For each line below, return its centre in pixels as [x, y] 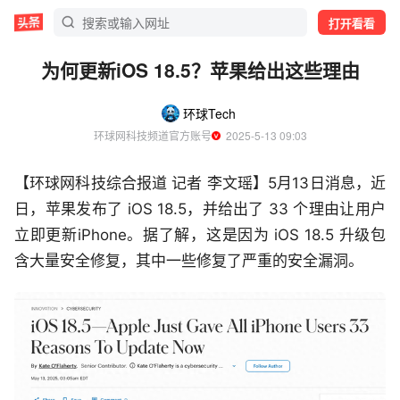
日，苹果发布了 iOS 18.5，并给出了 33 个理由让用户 [200, 209]
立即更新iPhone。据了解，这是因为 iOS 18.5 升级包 [200, 235]
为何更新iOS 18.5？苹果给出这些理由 [200, 70]
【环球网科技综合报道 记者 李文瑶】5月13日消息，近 [200, 183]
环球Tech [209, 113]
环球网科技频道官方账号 [152, 135]
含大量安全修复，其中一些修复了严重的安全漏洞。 [189, 261]
